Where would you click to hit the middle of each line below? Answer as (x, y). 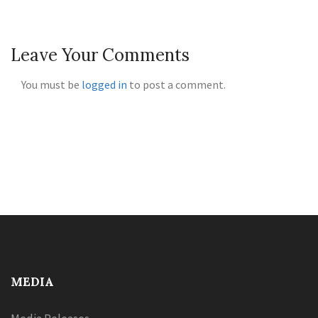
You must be (51, 84)
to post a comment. (176, 84)
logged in (104, 84)
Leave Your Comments (100, 55)
